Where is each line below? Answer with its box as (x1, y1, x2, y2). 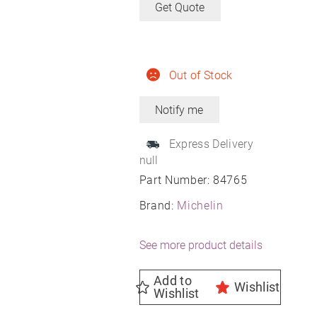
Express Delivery (168, 137, 253, 151)
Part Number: (139, 173, 214, 188)
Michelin (177, 199, 224, 213)
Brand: (139, 199, 178, 213)
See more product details (139, 238, 263, 253)
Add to (153, 273, 192, 289)
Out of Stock (168, 68, 233, 82)
